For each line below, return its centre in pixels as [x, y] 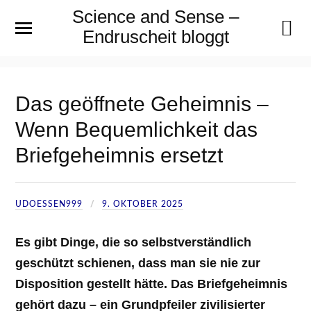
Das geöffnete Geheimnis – [142, 103]
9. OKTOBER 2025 [143, 204]
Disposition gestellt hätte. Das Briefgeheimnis [152, 284]
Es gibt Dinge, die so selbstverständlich [134, 242]
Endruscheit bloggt [155, 37]
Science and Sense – [155, 17]
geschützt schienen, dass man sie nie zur [138, 263]
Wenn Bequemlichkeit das [137, 129]
